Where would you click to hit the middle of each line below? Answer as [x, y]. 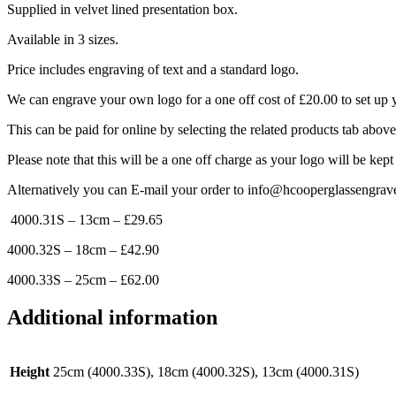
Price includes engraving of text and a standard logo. [153, 70]
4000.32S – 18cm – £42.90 [83, 250]
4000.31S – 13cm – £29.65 [85, 220]
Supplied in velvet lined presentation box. [122, 10]
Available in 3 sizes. [63, 40]
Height [30, 372]
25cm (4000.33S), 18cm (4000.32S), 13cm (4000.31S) [206, 372]
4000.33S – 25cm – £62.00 [83, 280]
